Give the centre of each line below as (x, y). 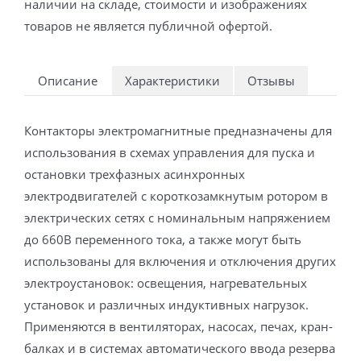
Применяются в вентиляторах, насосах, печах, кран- (178, 326)
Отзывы (271, 80)
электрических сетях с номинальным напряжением (177, 217)
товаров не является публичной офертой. (148, 25)
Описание (68, 80)
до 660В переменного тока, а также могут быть (163, 239)
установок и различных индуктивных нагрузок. (166, 304)
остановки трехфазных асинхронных (135, 174)
